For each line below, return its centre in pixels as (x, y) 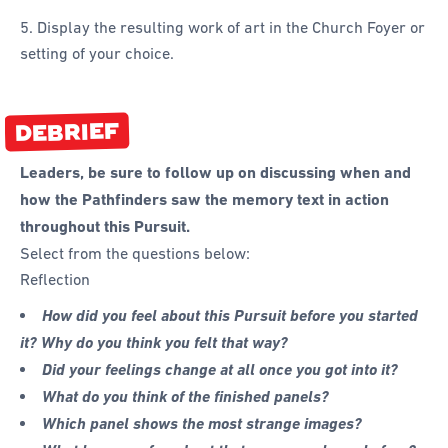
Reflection (55, 278)
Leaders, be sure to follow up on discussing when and (215, 172)
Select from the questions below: (135, 252)
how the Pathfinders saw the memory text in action (204, 199)
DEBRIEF (67, 132)
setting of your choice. (97, 53)
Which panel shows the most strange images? (202, 423)
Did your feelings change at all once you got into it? (220, 369)
